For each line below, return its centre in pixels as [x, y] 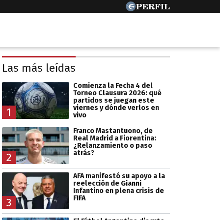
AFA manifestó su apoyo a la [119, 176]
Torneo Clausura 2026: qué [117, 93]
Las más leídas [39, 68]
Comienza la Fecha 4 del [113, 85]
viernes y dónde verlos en [116, 108]
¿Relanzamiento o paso [112, 145]
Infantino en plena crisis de [118, 191]
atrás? [83, 153]
